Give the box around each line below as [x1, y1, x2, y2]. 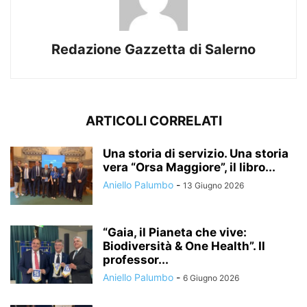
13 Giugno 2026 [183, 180, 244, 191]
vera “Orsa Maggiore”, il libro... [103, 160, 275, 174]
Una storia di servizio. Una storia [103, 146, 288, 160]
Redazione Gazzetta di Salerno [51, 40, 256, 58]
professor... [103, 252, 169, 267]
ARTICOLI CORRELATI [85, 112, 222, 129]
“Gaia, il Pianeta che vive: [103, 225, 247, 239]
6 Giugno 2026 [183, 272, 239, 283]
